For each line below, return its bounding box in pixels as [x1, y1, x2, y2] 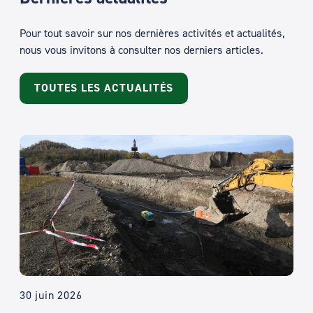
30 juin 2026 [20, 288, 82, 303]
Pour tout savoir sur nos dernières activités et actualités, [20, 26, 284, 41]
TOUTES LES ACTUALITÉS [34, 80, 174, 96]
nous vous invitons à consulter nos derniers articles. [20, 43, 263, 57]
